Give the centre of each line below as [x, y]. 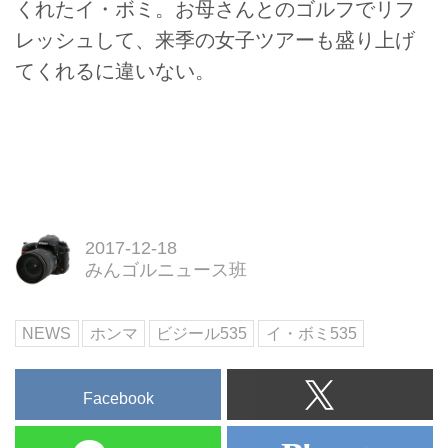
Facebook [118, 399]
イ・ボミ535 [311, 333]
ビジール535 [202, 333]
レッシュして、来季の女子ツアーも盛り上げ [215, 39]
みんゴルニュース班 [165, 270]
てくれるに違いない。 [115, 70]
